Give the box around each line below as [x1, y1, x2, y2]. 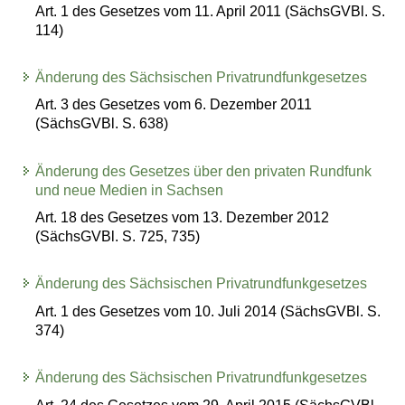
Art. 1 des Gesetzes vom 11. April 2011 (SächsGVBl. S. [35, 3, 386, 19]
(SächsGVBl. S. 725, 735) [35, 229, 201, 245]
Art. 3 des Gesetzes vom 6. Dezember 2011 [35, 97, 313, 113]
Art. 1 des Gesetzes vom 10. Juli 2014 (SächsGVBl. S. [35, 303, 381, 319]
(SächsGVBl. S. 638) [35, 116, 169, 132]
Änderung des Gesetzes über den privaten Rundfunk [35, 163, 372, 179]
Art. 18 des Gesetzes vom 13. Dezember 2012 [35, 210, 330, 226]
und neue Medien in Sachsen [35, 182, 224, 198]
